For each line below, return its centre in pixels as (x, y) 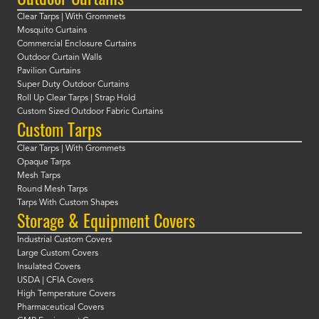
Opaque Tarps (44, 163)
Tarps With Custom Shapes (68, 203)
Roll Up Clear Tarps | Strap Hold (76, 99)
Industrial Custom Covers (64, 240)
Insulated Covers (49, 267)
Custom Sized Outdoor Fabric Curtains (90, 112)
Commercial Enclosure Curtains (77, 45)
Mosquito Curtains (52, 31)
